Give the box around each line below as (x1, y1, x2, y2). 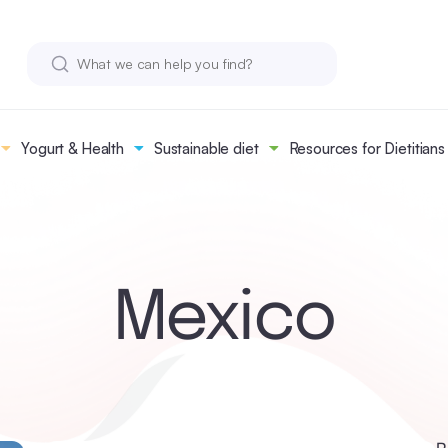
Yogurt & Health (21, 139, 124, 158)
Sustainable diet (153, 139, 259, 158)
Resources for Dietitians (288, 139, 445, 158)
